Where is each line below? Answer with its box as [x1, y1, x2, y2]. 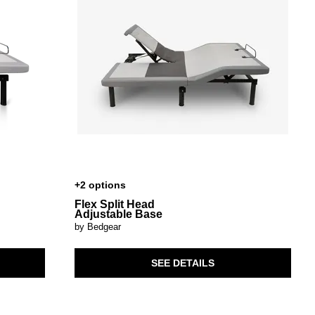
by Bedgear [74, 221, 121, 233]
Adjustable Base [74, 207, 162, 220]
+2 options [74, 179, 126, 191]
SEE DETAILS [150, 257, 214, 269]
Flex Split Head [74, 198, 155, 210]
